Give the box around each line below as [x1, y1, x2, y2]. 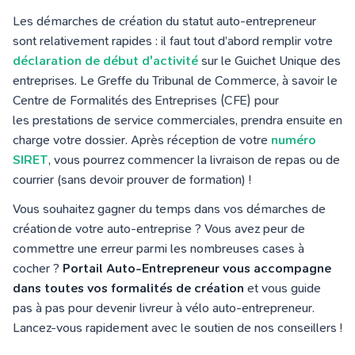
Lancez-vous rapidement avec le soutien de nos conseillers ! [13, 320, 342, 335]
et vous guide [247, 281, 321, 296]
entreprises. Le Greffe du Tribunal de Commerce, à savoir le [13, 73, 338, 88]
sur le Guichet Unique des [198, 53, 341, 68]
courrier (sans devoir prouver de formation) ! [13, 172, 254, 187]
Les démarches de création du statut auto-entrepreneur [13, 13, 316, 29]
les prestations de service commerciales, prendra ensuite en [13, 113, 342, 128]
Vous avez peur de [204, 221, 305, 236]
